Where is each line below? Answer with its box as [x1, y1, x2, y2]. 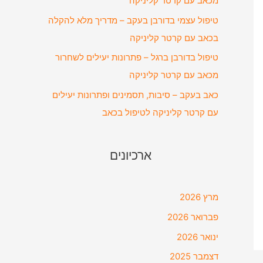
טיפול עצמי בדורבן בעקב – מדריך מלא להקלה [48, 14, 218, 26]
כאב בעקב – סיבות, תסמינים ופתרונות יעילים [52, 89, 218, 100]
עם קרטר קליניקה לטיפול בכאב [102, 107, 218, 118]
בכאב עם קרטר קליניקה [130, 32, 218, 43]
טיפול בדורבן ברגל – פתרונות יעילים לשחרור [55, 52, 218, 63]
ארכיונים [109, 148, 151, 163]
